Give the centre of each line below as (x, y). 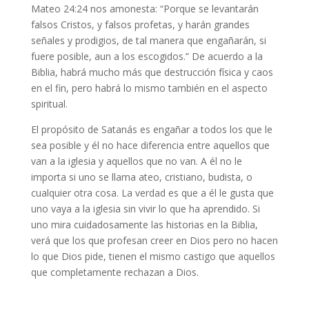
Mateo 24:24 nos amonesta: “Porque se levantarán (144, 9)
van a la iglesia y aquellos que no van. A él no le (136, 161)
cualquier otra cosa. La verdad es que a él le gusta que (152, 193)
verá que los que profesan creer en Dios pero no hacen (154, 241)
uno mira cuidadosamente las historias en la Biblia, (144, 225)
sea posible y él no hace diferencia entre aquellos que (150, 146)
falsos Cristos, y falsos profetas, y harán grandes (140, 25)
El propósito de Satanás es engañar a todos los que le (151, 130)
